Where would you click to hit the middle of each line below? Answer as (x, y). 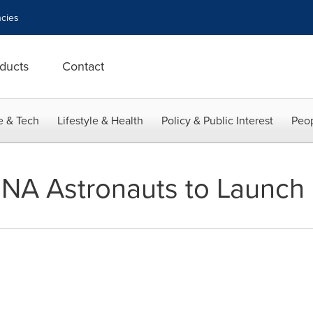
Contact (83, 66)
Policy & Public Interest (217, 120)
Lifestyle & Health (100, 120)
